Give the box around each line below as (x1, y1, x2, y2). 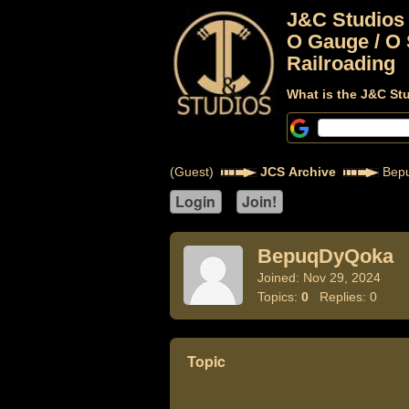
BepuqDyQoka (257, 245, 393, 267)
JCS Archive (259, 164, 336, 179)
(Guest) (169, 164, 221, 179)
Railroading (286, 52, 395, 75)
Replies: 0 (308, 289, 377, 304)
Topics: (257, 289, 301, 304)
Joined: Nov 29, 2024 (257, 270, 381, 285)
